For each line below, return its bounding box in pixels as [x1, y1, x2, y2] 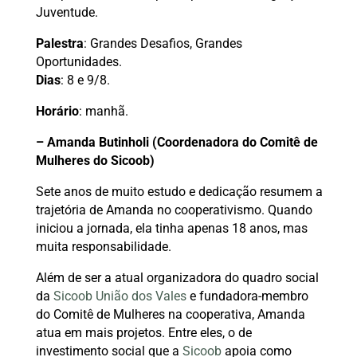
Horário [35, 103, 79, 119]
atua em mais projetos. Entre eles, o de [35, 324, 252, 340]
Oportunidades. [35, 53, 122, 69]
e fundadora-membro [186, 288, 308, 304]
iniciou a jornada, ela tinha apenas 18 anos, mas [35, 220, 308, 236]
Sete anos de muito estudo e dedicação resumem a [35, 183, 323, 199]
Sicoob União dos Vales [53, 288, 186, 304]
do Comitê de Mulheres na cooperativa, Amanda [35, 306, 305, 322]
